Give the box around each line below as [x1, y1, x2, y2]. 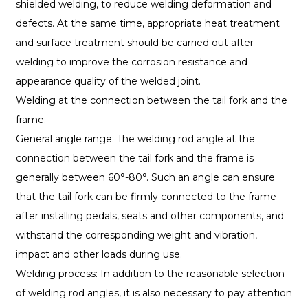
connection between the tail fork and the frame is [15, 152, 254, 165]
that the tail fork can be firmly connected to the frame [15, 190, 276, 203]
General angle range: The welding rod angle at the [15, 133, 255, 146]
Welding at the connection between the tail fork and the [15, 94, 287, 107]
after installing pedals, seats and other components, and [15, 210, 284, 223]
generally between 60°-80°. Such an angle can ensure [15, 171, 275, 184]
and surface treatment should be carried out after [15, 36, 254, 49]
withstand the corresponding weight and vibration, [15, 229, 257, 242]
